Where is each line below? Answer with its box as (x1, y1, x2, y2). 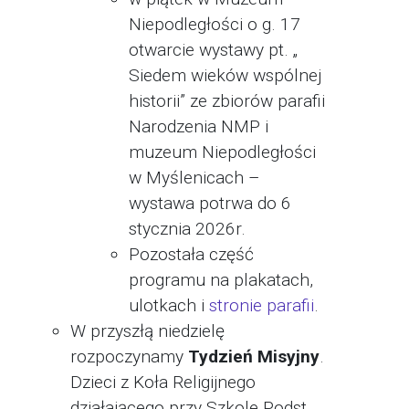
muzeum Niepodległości (129, 142, 316, 163)
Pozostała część (129, 244, 254, 265)
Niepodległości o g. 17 (129, 14, 300, 35)
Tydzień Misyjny (188, 346, 320, 367)
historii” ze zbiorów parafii (129, 90, 325, 111)
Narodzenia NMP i (129, 116, 268, 137)
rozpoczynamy (70, 346, 188, 367)
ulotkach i (129, 295, 209, 316)
